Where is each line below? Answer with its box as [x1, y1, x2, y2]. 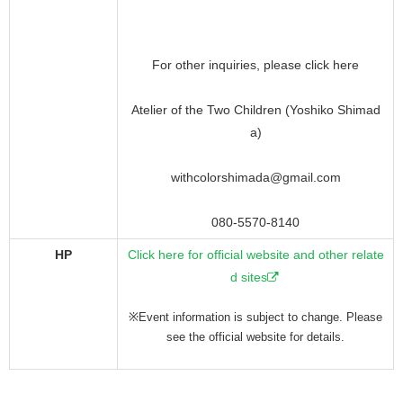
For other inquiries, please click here [152, 58, 359, 73]
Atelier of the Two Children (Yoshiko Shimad [130, 103, 381, 118]
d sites [230, 270, 267, 285]
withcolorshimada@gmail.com [170, 170, 341, 185]
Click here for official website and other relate [127, 247, 384, 263]
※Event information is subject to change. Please [129, 310, 382, 325]
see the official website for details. [166, 330, 345, 345]
